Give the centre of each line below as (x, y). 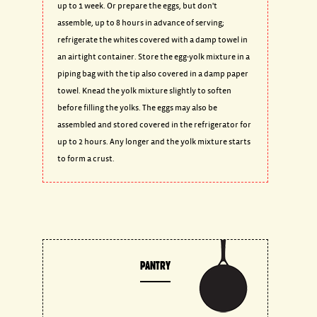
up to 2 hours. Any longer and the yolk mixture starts (154, 142)
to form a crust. (86, 159)
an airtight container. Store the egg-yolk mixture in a (153, 57)
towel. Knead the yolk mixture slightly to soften (144, 91)
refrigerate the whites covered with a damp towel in (152, 40)
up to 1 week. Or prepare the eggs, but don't (137, 6)
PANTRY (156, 265)
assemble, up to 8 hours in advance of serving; (140, 23)
